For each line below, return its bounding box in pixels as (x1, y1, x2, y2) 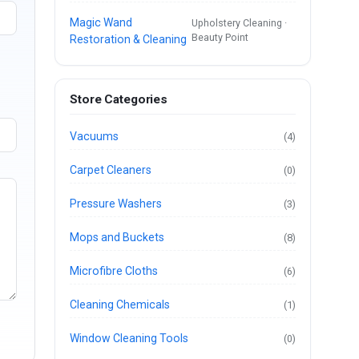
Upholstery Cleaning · (192, 16, 288, 29)
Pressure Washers (70, 196, 163, 210)
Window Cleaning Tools (70, 331, 189, 345)
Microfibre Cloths (70, 264, 159, 277)
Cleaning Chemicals (70, 297, 171, 311)
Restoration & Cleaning (70, 32, 188, 46)
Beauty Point (192, 30, 249, 43)
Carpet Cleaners (70, 163, 152, 176)
